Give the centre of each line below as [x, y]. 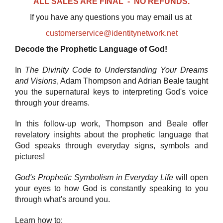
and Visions [36, 81]
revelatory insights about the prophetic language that [111, 134]
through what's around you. [63, 199]
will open [191, 177]
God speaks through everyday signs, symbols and [111, 145]
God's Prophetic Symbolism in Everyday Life [94, 177]
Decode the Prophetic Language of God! [91, 49]
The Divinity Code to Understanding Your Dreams [116, 70]
